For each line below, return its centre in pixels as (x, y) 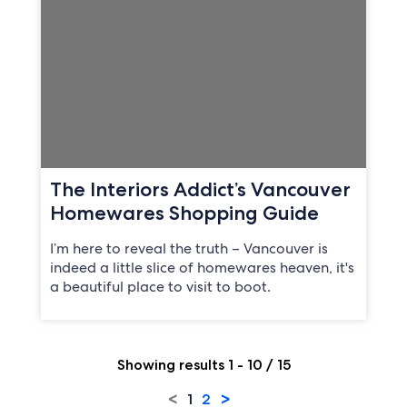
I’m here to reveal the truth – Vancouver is (189, 249)
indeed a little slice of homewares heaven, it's (202, 268)
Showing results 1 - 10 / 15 (203, 365)
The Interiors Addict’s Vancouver (200, 189)
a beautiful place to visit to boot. (160, 287)
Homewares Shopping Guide (184, 213)
